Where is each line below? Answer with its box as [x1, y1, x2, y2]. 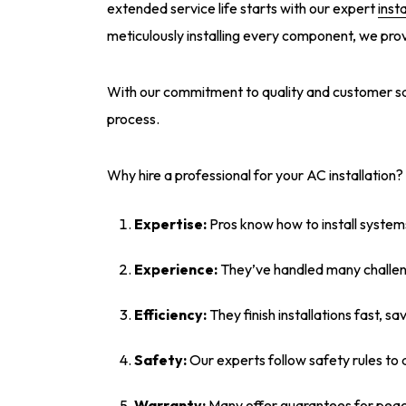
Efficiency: [134, 305, 207, 324]
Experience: [134, 260, 217, 278]
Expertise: [134, 215, 207, 233]
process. [107, 110, 159, 128]
